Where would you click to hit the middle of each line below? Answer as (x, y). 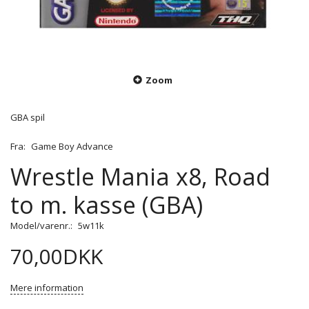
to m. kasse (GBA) (107, 205)
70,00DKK (57, 257)
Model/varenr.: (42, 226)
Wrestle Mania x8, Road (140, 177)
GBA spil (28, 118)
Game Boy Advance (72, 147)
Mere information (47, 288)
